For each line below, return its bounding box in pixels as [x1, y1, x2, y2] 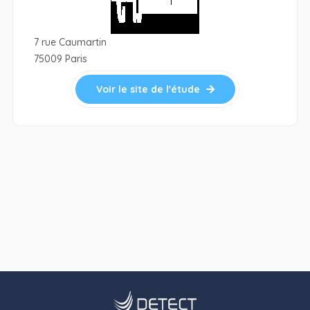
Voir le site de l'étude [95, 83, 203, 96]
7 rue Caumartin [33, 36, 107, 49]
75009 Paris [33, 53, 87, 66]
